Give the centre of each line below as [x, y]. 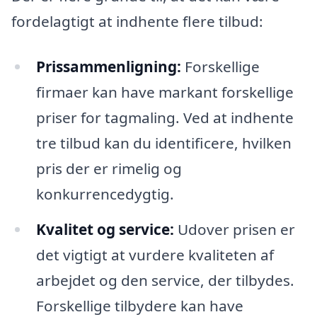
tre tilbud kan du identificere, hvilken [163, 143]
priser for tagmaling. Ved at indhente [165, 117]
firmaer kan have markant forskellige [165, 92]
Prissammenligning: [108, 66]
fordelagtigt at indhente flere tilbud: [137, 22]
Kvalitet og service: [105, 229]
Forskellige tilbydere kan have [139, 305]
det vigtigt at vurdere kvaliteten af [155, 254]
